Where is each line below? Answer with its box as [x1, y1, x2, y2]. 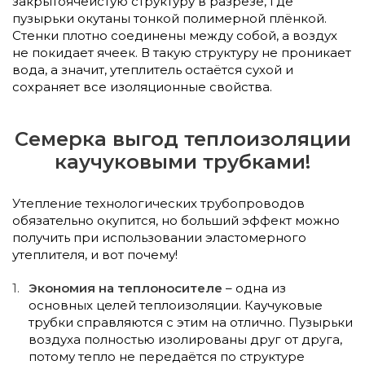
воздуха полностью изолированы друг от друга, [29, 332, 342, 348]
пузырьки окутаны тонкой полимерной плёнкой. [12, 11, 327, 27]
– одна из [222, 280, 286, 297]
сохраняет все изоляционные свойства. [12, 79, 272, 95]
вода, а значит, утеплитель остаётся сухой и [12, 62, 293, 78]
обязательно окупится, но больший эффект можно [12, 213, 340, 229]
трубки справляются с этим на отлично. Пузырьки [29, 314, 353, 331]
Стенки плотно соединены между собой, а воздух [12, 28, 337, 44]
